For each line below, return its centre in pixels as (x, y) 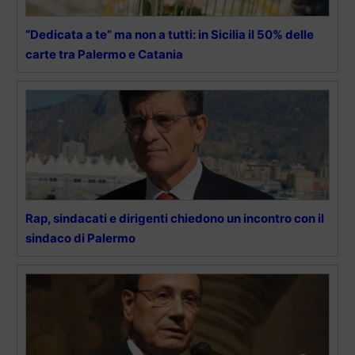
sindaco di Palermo (80, 239)
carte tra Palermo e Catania (104, 55)
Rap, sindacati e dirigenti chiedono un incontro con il (175, 219)
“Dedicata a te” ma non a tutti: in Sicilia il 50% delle (170, 35)
